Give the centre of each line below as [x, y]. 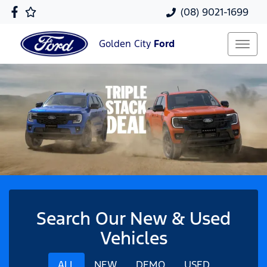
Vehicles [133, 238]
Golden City [126, 44]
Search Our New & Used [133, 218]
